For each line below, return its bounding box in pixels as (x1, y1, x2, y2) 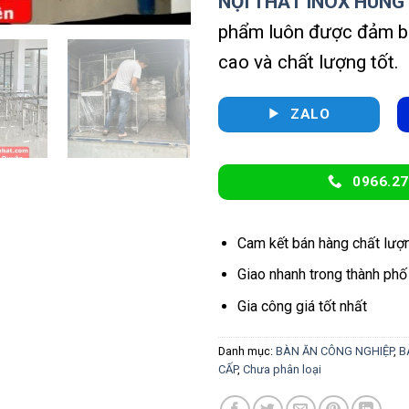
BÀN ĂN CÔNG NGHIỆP (276, 343, 393, 358)
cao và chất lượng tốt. (218, 50, 399, 73)
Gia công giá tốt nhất (236, 298, 367, 315)
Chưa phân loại (243, 362, 321, 376)
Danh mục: (218, 343, 276, 358)
